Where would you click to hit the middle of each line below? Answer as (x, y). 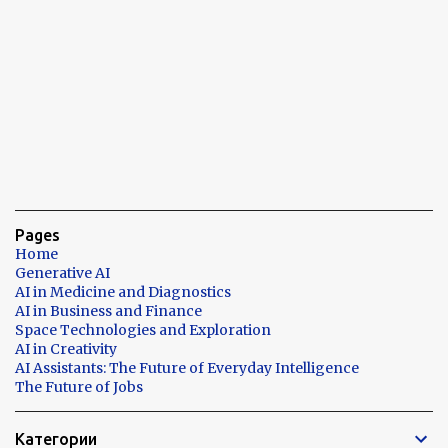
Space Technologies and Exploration (143, 329)
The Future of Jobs (79, 386)
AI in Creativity (66, 348)
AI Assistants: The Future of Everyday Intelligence (187, 367)
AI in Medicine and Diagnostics (123, 291)
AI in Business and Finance (108, 310)
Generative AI (62, 272)
